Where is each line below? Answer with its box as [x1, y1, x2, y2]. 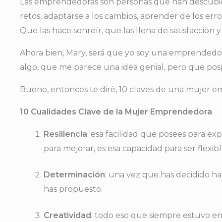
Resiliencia [44, 129, 87, 139]
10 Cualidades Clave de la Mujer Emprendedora [20, 107, 212, 116]
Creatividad [44, 211, 91, 220]
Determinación [44, 170, 105, 179]
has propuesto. [44, 184, 103, 194]
